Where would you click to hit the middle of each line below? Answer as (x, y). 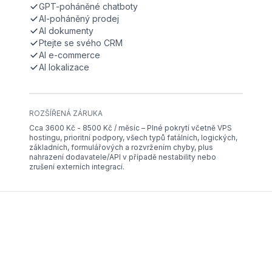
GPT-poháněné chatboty (88, 7)
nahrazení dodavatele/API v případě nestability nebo (123, 157)
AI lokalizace (64, 67)
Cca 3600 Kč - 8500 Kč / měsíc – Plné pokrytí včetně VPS (131, 128)
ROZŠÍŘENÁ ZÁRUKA (66, 114)
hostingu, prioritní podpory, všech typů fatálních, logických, (133, 138)
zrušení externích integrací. (77, 167)
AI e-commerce (70, 55)
